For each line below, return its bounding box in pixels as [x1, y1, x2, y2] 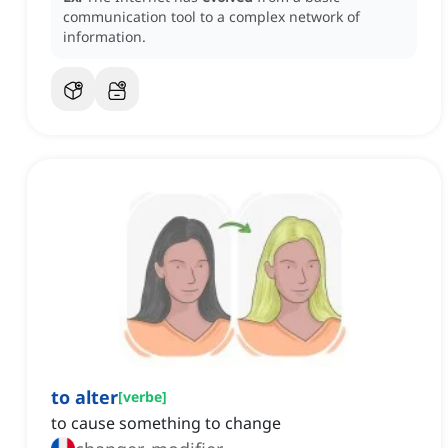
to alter [51, 385, 118, 410]
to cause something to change [51, 412, 281, 435]
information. [63, 27, 146, 47]
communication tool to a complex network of [63, 7, 360, 27]
